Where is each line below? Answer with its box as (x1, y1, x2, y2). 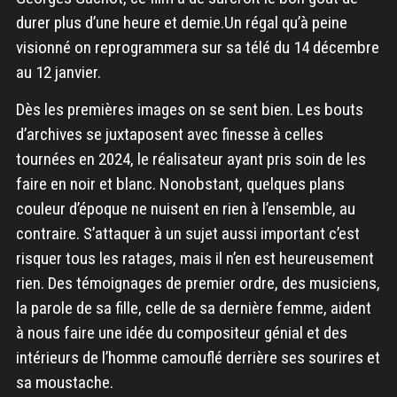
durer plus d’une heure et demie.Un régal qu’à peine (15, 12, 347, 33)
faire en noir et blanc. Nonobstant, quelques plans (15, 173, 345, 194)
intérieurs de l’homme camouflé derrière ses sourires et (15, 346, 380, 368)
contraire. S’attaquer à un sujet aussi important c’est (15, 222, 360, 244)
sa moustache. (15, 371, 113, 393)
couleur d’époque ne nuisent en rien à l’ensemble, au (15, 198, 355, 219)
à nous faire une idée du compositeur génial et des (15, 322, 347, 343)
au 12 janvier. (15, 61, 101, 82)
